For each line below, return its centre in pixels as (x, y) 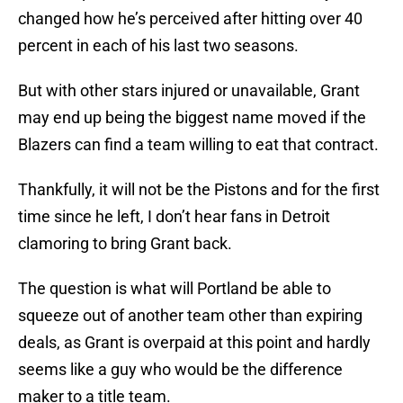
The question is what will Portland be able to (175, 289)
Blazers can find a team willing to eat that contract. (200, 145)
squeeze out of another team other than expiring (190, 316)
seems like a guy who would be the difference (180, 370)
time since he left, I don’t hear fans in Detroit (174, 217)
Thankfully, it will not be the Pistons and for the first (199, 190)
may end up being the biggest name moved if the (192, 118)
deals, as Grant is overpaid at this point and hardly (194, 343)
